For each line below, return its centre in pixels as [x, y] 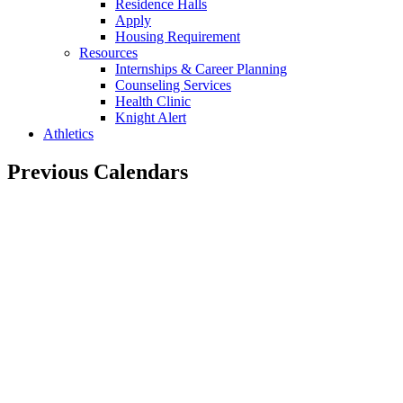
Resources [108, 52]
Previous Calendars [98, 171]
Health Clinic [153, 101]
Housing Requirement [178, 36]
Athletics [68, 133]
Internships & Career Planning [201, 68]
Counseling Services [173, 85]
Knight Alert [151, 117]
